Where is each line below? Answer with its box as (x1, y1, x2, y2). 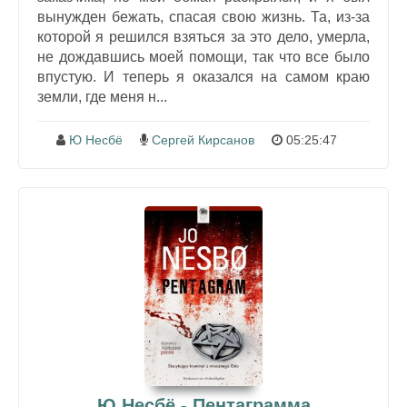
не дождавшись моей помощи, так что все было (37, 49, 370, 65)
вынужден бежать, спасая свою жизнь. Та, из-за (37, 9, 370, 25)
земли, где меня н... (37, 89, 167, 105)
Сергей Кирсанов (152, 133, 254, 148)
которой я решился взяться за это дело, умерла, (37, 29, 370, 45)
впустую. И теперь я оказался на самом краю (37, 69, 370, 85)
